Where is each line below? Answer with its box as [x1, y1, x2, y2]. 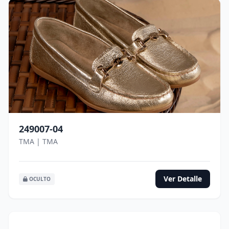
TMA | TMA [19, 136, 58, 146]
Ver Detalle [164, 174, 202, 184]
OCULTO [28, 175, 51, 182]
